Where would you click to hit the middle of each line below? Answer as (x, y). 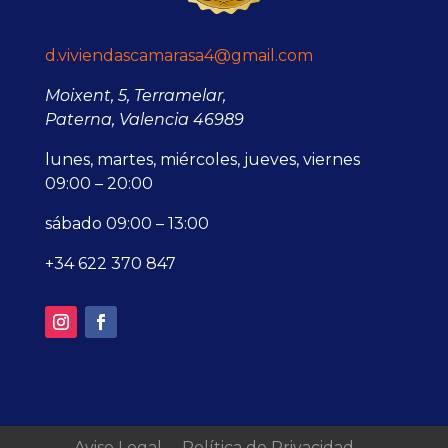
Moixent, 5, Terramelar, (135, 96)
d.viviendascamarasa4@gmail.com (178, 56)
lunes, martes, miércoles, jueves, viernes (202, 160)
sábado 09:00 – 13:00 (126, 224)
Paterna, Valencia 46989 (144, 120)
